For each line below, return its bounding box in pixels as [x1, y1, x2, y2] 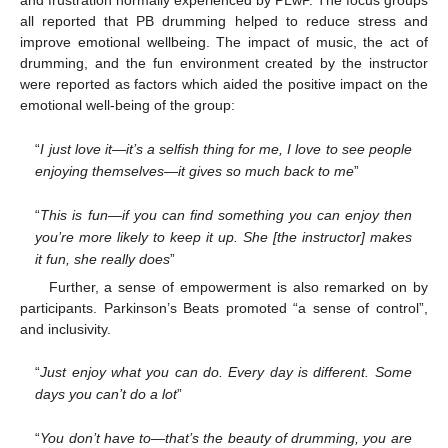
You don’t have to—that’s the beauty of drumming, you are [40, 429, 412, 446]
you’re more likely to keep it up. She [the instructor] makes [35, 228, 412, 245]
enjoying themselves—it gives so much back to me [35, 162, 355, 179]
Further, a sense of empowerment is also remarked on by [48, 278, 428, 295]
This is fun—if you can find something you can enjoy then [40, 206, 412, 223]
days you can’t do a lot [35, 386, 178, 403]
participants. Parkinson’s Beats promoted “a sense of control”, [20, 299, 428, 316]
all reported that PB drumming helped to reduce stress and [20, 13, 428, 30]
